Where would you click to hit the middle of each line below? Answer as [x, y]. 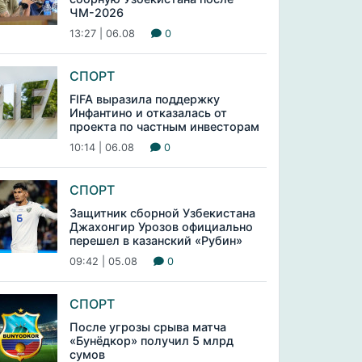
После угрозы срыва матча [147, 327]
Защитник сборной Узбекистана [162, 213]
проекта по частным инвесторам [164, 126]
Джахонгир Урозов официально [161, 227]
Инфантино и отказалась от [148, 113]
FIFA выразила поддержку [144, 99]
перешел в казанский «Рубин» [156, 240]
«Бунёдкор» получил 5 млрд [151, 341]
